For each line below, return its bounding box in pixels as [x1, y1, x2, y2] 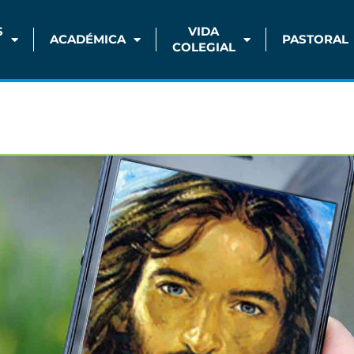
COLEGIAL [171, 40, 235, 55]
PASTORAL [281, 32, 348, 47]
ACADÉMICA [49, 32, 126, 47]
